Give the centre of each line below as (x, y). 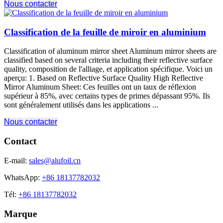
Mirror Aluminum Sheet (42, 87)
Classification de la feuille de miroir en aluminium (105, 32)
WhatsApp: (23, 177)
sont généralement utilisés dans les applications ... (81, 105)
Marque (20, 214)
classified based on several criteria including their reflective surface (108, 60)
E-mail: (16, 160)
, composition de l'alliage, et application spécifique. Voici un (119, 69)
